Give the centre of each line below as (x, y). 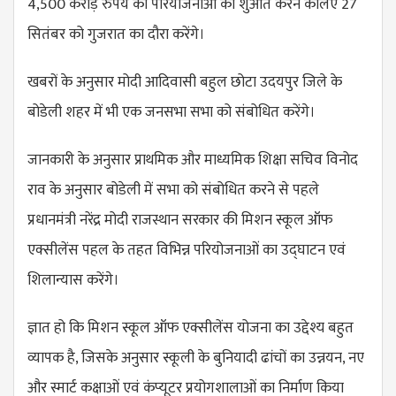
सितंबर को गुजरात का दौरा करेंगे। (116, 34)
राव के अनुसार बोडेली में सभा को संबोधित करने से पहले (173, 190)
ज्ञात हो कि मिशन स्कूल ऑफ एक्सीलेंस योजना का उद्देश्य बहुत (190, 327)
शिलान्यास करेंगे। (75, 280)
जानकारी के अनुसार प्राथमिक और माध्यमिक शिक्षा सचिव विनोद (193, 160)
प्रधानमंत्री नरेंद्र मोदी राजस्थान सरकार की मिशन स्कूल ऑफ (180, 220)
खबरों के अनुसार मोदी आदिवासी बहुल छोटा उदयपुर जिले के (185, 82)
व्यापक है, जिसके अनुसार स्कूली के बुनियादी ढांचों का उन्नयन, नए (196, 358)
